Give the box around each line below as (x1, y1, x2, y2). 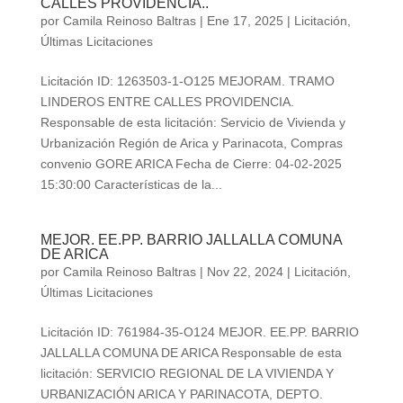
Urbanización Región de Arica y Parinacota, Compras (40, 136, 343, 151)
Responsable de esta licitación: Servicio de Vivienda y (40, 115, 345, 130)
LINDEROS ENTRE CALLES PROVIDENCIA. (40, 94, 294, 110)
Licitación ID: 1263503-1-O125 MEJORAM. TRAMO (40, 74, 335, 89)
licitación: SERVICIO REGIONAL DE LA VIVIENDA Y (40, 366, 334, 381)
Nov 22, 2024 (206, 264, 283, 280)
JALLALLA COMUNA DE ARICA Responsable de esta (40, 345, 342, 361)
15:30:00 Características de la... (40, 177, 222, 193)
